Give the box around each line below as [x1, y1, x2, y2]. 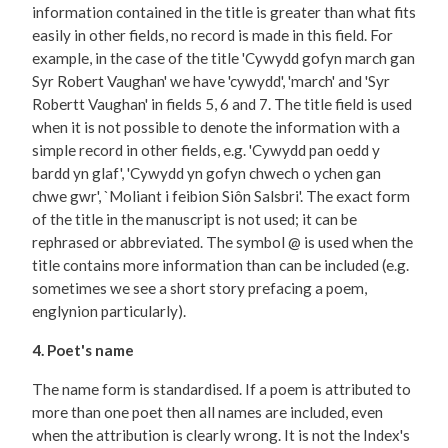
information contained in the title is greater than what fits [32, 3, 416, 22]
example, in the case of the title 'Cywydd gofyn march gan [32, 49, 415, 68]
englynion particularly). [32, 302, 186, 321]
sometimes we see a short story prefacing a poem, [32, 279, 367, 298]
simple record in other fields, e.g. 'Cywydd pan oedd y [32, 141, 380, 160]
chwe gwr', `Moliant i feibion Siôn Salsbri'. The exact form [32, 187, 410, 206]
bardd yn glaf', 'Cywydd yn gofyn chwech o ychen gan [32, 164, 381, 183]
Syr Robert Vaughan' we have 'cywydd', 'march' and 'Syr [32, 72, 390, 91]
